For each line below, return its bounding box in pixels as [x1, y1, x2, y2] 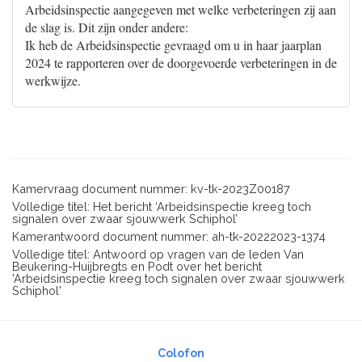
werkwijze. [25, 72, 81, 89]
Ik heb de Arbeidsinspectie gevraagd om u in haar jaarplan [25, 36, 322, 53]
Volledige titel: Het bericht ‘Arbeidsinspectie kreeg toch [12, 200, 311, 213]
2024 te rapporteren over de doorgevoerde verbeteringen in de [25, 54, 337, 71]
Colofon [158, 347, 204, 360]
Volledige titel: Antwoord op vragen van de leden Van [12, 247, 304, 261]
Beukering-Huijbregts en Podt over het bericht [12, 259, 262, 273]
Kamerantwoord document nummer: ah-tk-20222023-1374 [12, 229, 326, 243]
